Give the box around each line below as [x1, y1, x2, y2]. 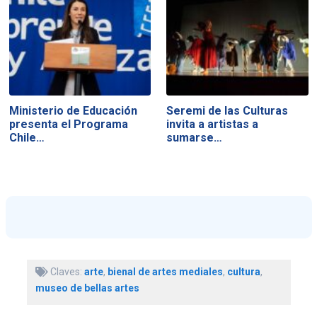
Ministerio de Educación [8, 104, 137, 118]
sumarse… [166, 131, 223, 145]
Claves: [47, 265, 84, 277]
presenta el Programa [8, 117, 128, 132]
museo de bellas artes [35, 282, 139, 294]
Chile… [8, 131, 45, 145]
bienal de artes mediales [107, 265, 223, 277]
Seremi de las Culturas [166, 104, 289, 118]
